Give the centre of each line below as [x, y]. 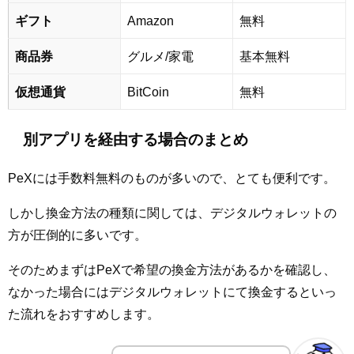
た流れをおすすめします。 [84, 314]
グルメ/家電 [160, 56]
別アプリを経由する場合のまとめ [136, 139]
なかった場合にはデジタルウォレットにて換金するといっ [172, 292]
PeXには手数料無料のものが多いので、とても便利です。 [172, 178]
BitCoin [148, 91]
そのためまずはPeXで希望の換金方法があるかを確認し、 [172, 270]
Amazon [151, 20]
